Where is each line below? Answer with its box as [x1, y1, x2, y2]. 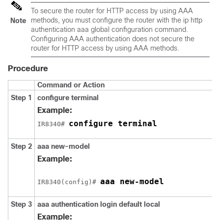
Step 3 [11, 200, 32, 208]
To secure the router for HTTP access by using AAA [31, 7, 193, 15]
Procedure [8, 64, 48, 73]
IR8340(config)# [37, 178, 100, 186]
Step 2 [11, 142, 32, 150]
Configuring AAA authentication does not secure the [31, 35, 194, 43]
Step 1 [11, 94, 32, 102]
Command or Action [37, 81, 105, 89]
